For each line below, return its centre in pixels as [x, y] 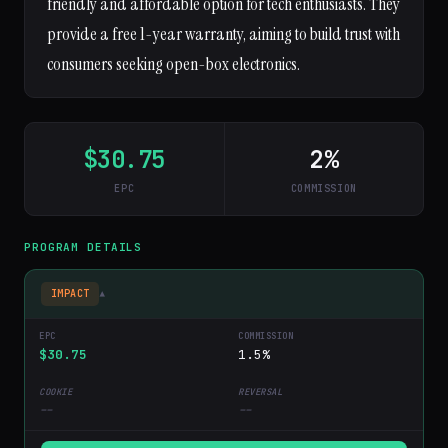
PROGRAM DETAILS [83, 247]
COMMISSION [323, 188]
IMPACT [70, 293]
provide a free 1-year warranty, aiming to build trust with [223, 34]
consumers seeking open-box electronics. [173, 64]
